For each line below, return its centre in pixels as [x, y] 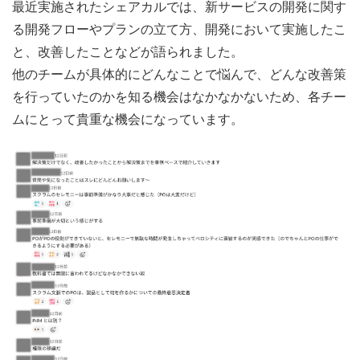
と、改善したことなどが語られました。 [128, 51]
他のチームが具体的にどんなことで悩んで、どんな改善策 [179, 73]
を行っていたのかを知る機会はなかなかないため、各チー [179, 96]
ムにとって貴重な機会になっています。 [128, 118]
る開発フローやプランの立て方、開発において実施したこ [179, 28]
